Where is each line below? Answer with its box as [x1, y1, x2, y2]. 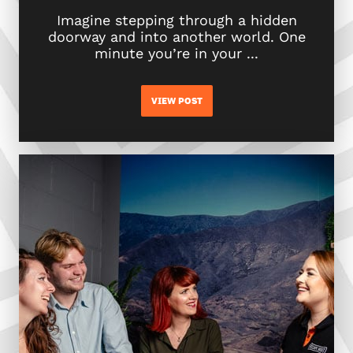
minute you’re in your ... [95, 45, 258, 61]
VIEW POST [150, 95, 203, 107]
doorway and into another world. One [47, 28, 306, 45]
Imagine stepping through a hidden [56, 12, 297, 28]
